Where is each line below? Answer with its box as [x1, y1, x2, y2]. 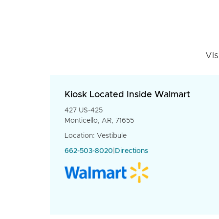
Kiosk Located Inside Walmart [65, 90, 190, 99]
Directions [115, 148, 148, 154]
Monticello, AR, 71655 [65, 117, 134, 124]
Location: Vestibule [65, 132, 127, 139]
